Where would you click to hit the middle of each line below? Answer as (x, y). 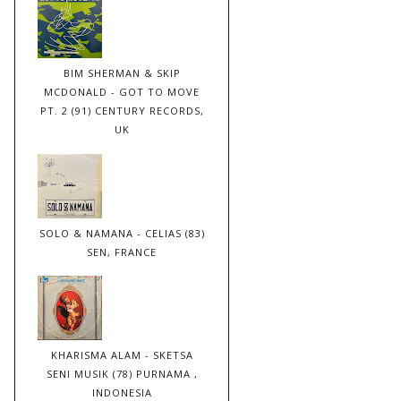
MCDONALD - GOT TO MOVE (122, 91)
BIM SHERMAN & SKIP (122, 73)
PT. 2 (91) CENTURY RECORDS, (122, 110)
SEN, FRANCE (122, 252)
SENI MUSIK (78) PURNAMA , (122, 374)
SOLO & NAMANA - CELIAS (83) (122, 233)
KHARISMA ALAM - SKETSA (122, 355)
